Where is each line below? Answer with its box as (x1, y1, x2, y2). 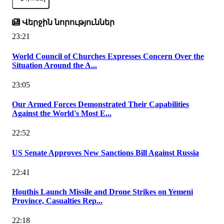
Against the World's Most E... (12, 109, 111, 118)
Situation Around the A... (12, 60, 97, 69)
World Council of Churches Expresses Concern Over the (12, 51, 204, 60)
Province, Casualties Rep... (12, 196, 102, 205)
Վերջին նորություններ (20, 18, 114, 27)
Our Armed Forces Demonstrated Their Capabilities (12, 100, 189, 109)
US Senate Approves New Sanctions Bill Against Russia (12, 148, 199, 157)
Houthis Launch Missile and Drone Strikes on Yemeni (12, 187, 193, 196)
